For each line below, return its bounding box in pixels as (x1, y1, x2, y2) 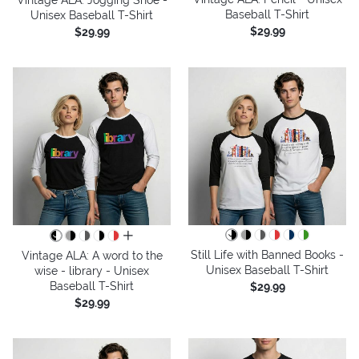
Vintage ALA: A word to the (21, 248, 163, 262)
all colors (122, 229, 171, 243)
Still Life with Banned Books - (191, 248, 344, 261)
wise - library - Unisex (34, 264, 149, 277)
